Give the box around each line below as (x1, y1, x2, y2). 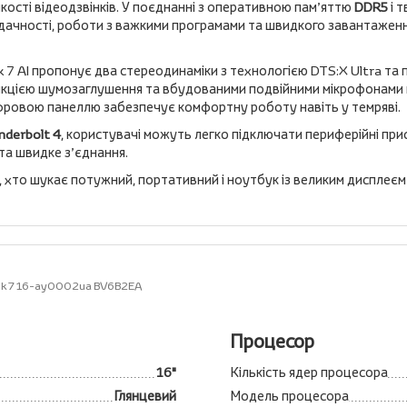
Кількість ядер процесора (231, 363, 388, 381)
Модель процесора (231, 387, 349, 404)
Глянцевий (114, 387, 176, 404)
